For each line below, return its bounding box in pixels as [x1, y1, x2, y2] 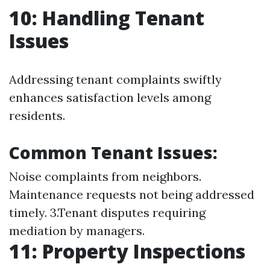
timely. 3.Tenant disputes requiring [9, 205, 206, 220]
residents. [9, 108, 65, 123]
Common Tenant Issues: [9, 141, 218, 164]
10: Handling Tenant [9, 5, 204, 31]
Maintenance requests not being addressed [9, 187, 254, 202]
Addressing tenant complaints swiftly [9, 72, 222, 87]
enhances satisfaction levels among [9, 90, 211, 105]
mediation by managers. [9, 223, 145, 238]
